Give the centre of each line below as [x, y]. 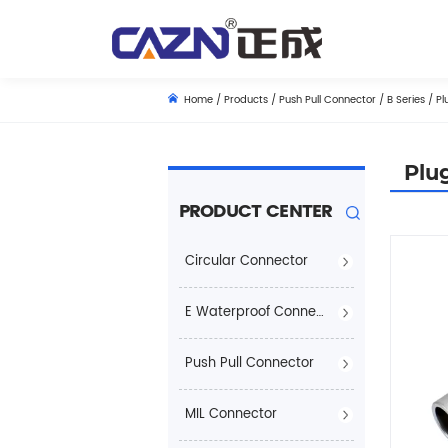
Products [246, 100]
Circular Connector [246, 262]
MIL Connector [230, 415]
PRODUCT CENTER [255, 212]
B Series [406, 100]
